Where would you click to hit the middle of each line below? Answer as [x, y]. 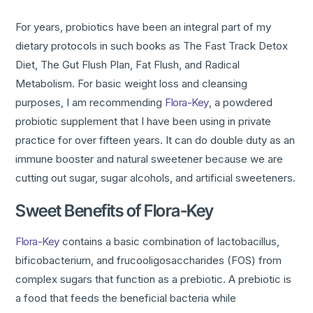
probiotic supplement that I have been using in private [144, 122]
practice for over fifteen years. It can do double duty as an [155, 140]
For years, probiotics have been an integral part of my [144, 27]
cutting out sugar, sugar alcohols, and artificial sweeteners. [156, 178]
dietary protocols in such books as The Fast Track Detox [152, 46]
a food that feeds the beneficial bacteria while [126, 298]
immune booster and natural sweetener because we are [150, 159]
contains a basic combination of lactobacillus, [169, 242]
